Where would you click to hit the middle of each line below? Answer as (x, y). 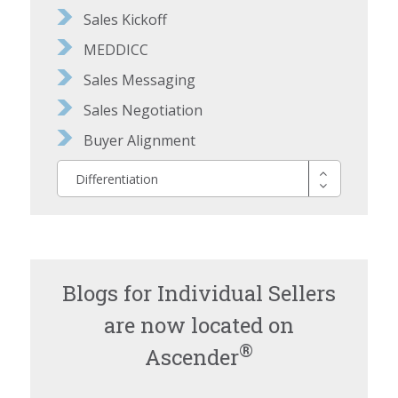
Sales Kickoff (126, 20)
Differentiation (117, 179)
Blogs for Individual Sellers (199, 294)
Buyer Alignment (140, 141)
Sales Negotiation (143, 111)
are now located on (199, 326)
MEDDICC (116, 50)
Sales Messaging (140, 80)
